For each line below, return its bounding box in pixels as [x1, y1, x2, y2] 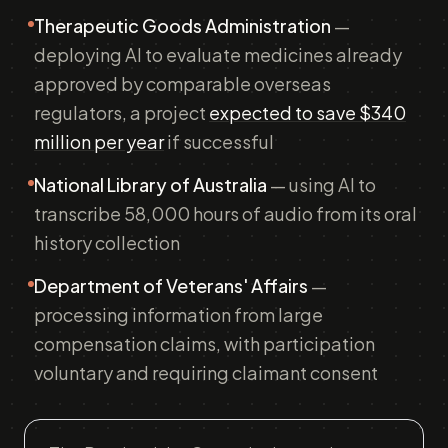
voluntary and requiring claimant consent [34, 361, 378, 384]
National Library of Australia [34, 173, 267, 196]
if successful [164, 130, 274, 153]
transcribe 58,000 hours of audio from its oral [34, 202, 417, 225]
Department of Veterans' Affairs [34, 274, 308, 297]
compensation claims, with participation [34, 332, 375, 355]
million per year [34, 130, 164, 153]
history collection [34, 231, 180, 254]
